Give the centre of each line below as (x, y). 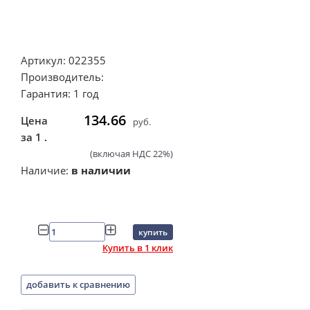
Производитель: (62, 77)
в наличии (101, 170)
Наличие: (46, 170)
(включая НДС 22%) (131, 154)
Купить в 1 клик (138, 247)
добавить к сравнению (78, 284)
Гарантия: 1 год (60, 93)
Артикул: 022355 (63, 60)
